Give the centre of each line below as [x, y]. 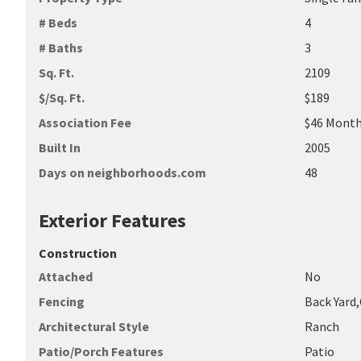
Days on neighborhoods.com [122, 172]
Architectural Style [94, 326]
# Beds [58, 23]
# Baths [61, 48]
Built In [60, 147]
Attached [66, 276]
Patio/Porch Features [101, 351]
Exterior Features [112, 220]
